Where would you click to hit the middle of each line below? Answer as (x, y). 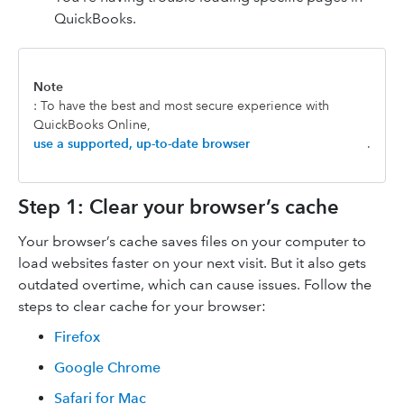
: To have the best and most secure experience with (181, 106)
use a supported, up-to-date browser (142, 143)
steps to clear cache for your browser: (142, 306)
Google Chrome (107, 367)
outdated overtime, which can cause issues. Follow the (195, 285)
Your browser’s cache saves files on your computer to (192, 241)
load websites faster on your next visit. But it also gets (192, 263)
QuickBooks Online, (92, 124)
